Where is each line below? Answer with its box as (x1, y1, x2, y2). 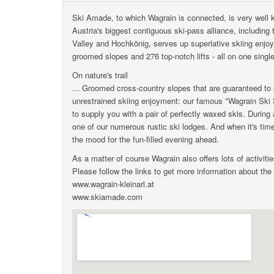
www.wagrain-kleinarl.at (72, 177, 154, 190)
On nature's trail (72, 68, 128, 81)
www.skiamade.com (72, 190, 143, 202)
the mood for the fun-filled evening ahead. (72, 133, 219, 145)
